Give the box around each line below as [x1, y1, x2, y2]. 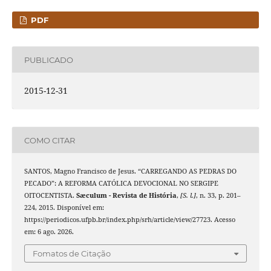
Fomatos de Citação [33, 248, 111, 258]
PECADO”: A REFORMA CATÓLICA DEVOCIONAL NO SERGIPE [24, 179, 218, 188]
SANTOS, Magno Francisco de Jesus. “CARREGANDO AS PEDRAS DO [24, 167, 237, 176]
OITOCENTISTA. [24, 191, 76, 200]
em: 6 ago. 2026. [24, 227, 74, 237]
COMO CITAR [24, 135, 75, 145]
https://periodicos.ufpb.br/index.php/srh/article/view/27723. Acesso [24, 215, 235, 224]
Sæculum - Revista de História [76, 191, 177, 200]
